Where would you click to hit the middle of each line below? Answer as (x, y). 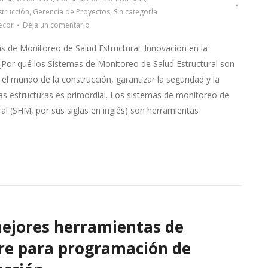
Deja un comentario (56, 25)
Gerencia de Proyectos (71, 12)
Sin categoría (135, 12)
